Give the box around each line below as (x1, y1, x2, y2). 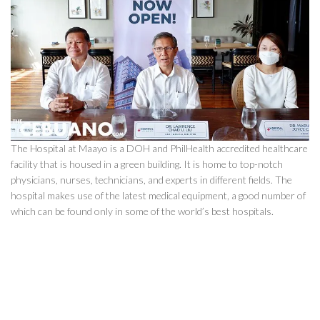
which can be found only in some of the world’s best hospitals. (11, 205, 274, 218)
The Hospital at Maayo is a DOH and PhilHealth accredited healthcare (11, 142, 308, 155)
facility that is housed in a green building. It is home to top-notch (11, 158, 283, 171)
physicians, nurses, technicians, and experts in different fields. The (11, 174, 292, 186)
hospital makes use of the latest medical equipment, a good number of (11, 189, 306, 202)
